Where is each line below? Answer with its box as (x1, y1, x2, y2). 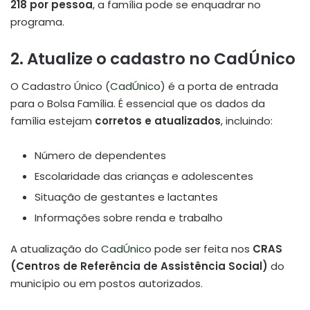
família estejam (10, 113, 95, 129)
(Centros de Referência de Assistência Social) (10, 259, 268, 274)
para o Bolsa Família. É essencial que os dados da (10, 96, 265, 111)
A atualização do (10, 241, 101, 257)
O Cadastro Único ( (10, 79, 110, 94)
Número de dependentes (35, 148, 166, 163)
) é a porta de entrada (161, 79, 278, 94)
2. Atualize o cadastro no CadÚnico (10, 47, 295, 70)
